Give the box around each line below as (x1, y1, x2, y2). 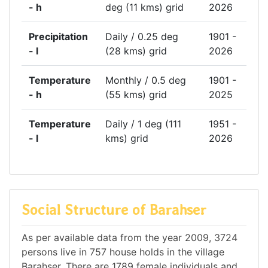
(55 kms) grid (105, 89, 167, 101)
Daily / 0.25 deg (105, 31, 178, 43)
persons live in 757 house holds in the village (22, 245, 224, 258)
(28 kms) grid (105, 45, 167, 57)
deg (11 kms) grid (105, 1, 184, 14)
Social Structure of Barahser (22, 201, 206, 219)
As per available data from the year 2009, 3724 (22, 231, 237, 243)
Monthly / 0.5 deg (105, 74, 186, 87)
